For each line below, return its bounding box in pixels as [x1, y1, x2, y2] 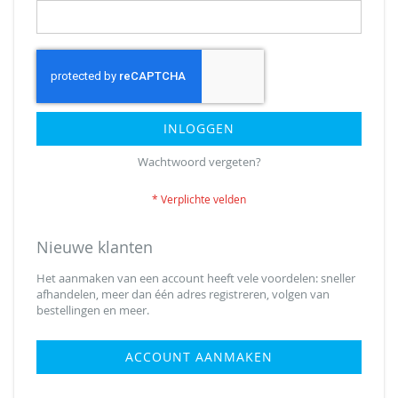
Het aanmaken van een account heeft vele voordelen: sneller [36, 269, 355, 286]
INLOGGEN [163, 119, 235, 137]
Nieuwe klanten [36, 235, 153, 258]
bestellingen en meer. [36, 301, 149, 318]
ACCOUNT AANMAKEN [125, 347, 273, 365]
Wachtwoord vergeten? [137, 153, 261, 170]
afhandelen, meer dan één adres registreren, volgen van [36, 285, 330, 302]
